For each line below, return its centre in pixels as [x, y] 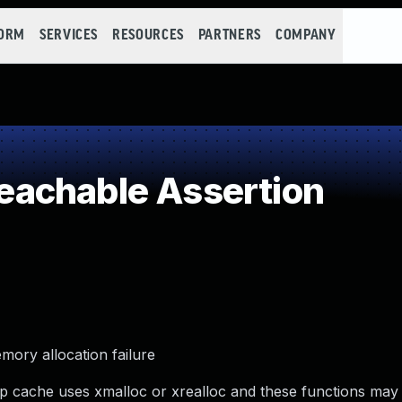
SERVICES [69, 35]
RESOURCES [148, 35]
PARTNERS [229, 35]
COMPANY [306, 35]
